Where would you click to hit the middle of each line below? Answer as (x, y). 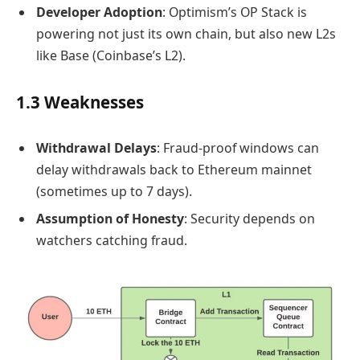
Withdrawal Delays (96, 147)
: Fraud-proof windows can (238, 147)
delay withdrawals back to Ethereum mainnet (174, 169)
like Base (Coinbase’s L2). (111, 56)
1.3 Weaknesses (80, 102)
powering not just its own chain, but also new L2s (186, 34)
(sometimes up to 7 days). (114, 191)
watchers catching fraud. (112, 240)
